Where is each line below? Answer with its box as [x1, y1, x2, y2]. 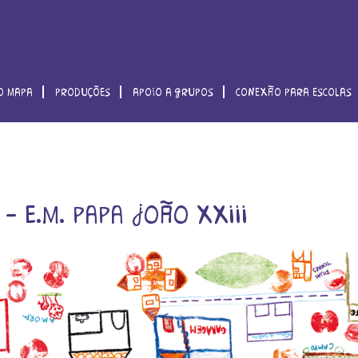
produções [55, 86, 111, 98]
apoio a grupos [133, 86, 214, 98]
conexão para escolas [236, 86, 352, 98]
